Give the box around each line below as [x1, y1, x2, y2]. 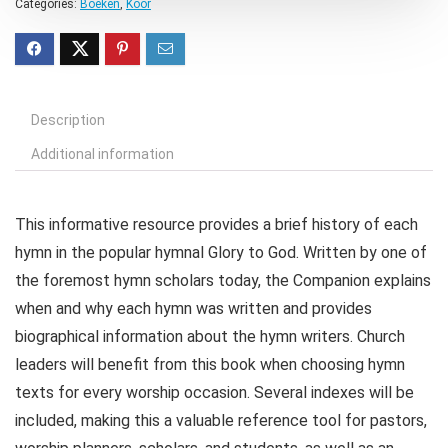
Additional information [31, 146, 174, 163]
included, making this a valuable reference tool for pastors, [15, 411, 427, 431]
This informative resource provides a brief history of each [15, 215, 418, 235]
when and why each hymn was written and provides [15, 299, 372, 319]
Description [31, 112, 105, 129]
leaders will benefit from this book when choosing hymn [15, 355, 405, 375]
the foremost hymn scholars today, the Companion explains [15, 271, 431, 291]
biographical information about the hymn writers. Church [15, 327, 405, 347]
